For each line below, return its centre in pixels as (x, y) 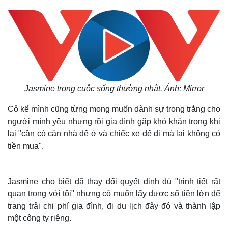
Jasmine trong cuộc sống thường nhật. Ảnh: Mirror (114, 88)
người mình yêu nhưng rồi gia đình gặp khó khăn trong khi (114, 121)
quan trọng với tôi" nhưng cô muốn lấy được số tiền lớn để (114, 194)
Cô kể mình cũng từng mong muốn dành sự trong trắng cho (114, 109)
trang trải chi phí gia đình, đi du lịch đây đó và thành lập (114, 206)
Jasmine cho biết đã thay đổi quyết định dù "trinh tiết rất (114, 181)
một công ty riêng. (39, 218)
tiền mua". (26, 146)
